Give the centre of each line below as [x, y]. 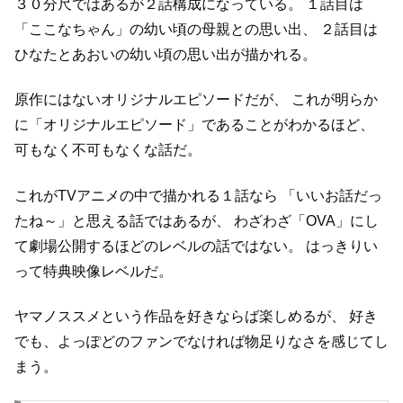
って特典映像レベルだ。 [94, 271]
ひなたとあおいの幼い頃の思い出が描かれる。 [166, 55]
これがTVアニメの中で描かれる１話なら [146, 195]
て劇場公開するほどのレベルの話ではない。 [158, 246]
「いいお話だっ [330, 195]
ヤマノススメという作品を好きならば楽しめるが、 [180, 317]
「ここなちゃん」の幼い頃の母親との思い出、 [166, 30]
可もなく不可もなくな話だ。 [108, 150]
